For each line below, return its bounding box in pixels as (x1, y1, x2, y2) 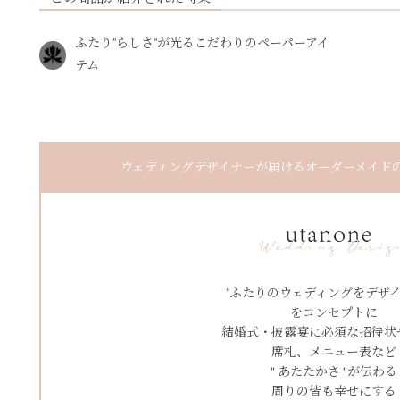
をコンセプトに (290, 305, 378, 322)
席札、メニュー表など (271, 345, 396, 362)
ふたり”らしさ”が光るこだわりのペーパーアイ (74, 36, 329, 53)
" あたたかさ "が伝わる (271, 364, 397, 381)
